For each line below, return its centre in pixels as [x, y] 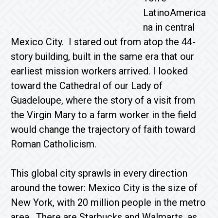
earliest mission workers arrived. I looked [100, 71]
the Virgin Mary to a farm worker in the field [104, 115]
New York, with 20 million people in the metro [109, 202]
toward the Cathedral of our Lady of [87, 86]
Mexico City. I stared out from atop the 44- [103, 42]
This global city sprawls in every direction [99, 173]
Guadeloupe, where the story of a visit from [103, 100]
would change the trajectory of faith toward [103, 129]
